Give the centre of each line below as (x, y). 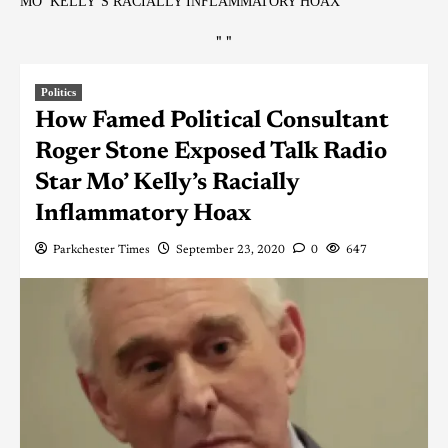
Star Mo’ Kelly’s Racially (167, 182)
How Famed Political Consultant (212, 120)
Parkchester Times (101, 249)
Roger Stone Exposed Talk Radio (211, 151)
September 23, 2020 (230, 249)
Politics (58, 91)
